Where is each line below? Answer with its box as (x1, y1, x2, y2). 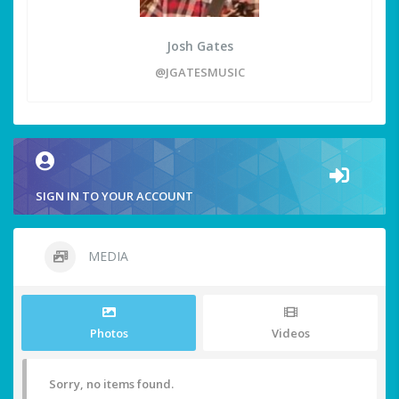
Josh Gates (166, 37, 233, 55)
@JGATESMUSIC (154, 64, 245, 81)
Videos (271, 325, 310, 342)
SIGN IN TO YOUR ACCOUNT (36, 188, 193, 205)
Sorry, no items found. (49, 376, 174, 393)
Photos (89, 325, 128, 342)
